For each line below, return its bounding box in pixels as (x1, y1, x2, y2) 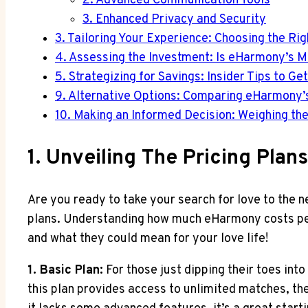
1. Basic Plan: (27, 262, 103, 278)
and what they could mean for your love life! (27, 230, 268, 247)
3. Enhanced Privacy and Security (82, 11, 266, 27)
